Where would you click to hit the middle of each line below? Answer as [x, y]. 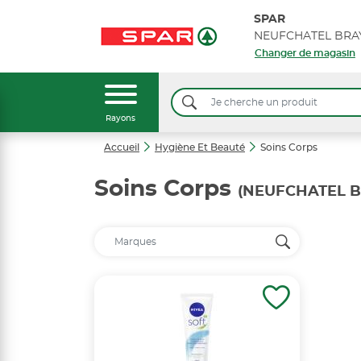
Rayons [120, 118]
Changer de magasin [305, 53]
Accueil [122, 147]
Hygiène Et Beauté [200, 147]
